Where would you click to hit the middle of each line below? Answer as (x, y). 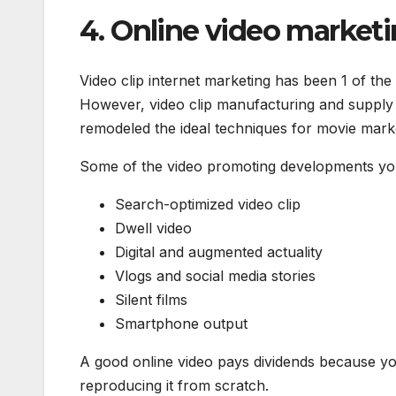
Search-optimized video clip (208, 204)
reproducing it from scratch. (174, 385)
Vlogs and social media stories (215, 275)
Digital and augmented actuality (219, 251)
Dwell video (153, 228)
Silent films (151, 299)
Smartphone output (181, 323)
